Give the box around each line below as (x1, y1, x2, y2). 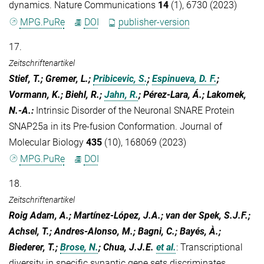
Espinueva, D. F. (152, 72, 217, 84)
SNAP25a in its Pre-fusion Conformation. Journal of (9, 120, 222, 132)
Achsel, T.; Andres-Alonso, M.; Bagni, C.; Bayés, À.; (9, 225, 221, 237)
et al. (156, 241, 176, 253)
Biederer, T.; (9, 241, 60, 253)
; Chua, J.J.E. (98, 241, 154, 253)
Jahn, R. (104, 88, 138, 100)
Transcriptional (180, 241, 243, 253)
